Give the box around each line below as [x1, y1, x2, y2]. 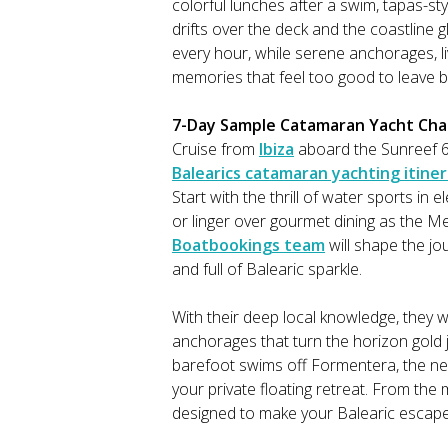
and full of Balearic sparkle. [172, 258, 362, 281]
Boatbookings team [172, 234, 325, 257]
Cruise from [172, 138, 259, 161]
